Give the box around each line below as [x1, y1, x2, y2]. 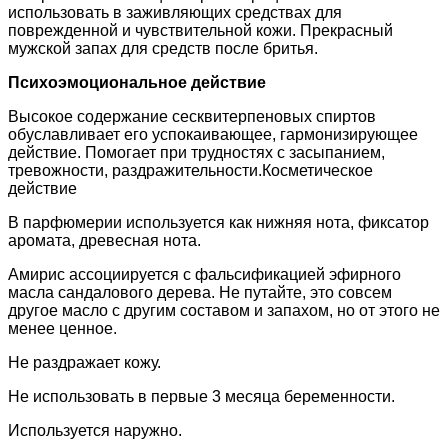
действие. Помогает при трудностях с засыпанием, [8, 144, 385, 162]
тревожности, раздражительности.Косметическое [8, 162, 373, 180]
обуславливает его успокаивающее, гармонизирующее [8, 126, 418, 144]
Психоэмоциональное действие [8, 74, 266, 92]
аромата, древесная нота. [8, 232, 201, 250]
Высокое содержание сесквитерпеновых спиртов [8, 108, 376, 126]
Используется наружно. [8, 422, 182, 440]
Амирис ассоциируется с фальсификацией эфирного [8, 266, 401, 284]
